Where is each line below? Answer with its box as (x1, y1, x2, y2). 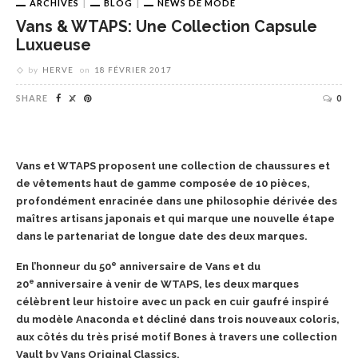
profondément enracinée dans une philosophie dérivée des (16, 195, 337, 208)
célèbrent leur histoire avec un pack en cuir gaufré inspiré (16, 296, 329, 308)
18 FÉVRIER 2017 (94, 65, 172, 75)
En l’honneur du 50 (16, 261, 111, 273)
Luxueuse (16, 36, 91, 55)
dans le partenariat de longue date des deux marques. (16, 230, 308, 243)
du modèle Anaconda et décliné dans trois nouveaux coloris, (16, 313, 340, 326)
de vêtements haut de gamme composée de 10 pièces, (16, 177, 310, 190)
